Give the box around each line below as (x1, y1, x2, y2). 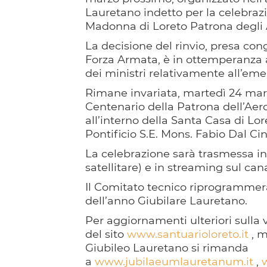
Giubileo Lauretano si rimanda (85, 240, 249, 255)
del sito (85, 226, 127, 241)
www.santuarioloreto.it (126, 226, 249, 241)
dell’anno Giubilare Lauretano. (85, 193, 247, 208)
